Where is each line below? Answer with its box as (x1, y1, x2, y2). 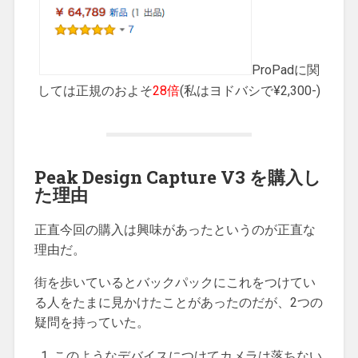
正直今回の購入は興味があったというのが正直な (34, 221, 316, 237)
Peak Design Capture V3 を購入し (34, 165, 321, 189)
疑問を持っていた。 (34, 314, 149, 330)
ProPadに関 (251, 62, 320, 78)
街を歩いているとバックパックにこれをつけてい (34, 274, 316, 290)
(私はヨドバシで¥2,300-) (180, 82, 320, 98)
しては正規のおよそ (38, 82, 153, 98)
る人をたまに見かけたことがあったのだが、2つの (34, 294, 323, 310)
